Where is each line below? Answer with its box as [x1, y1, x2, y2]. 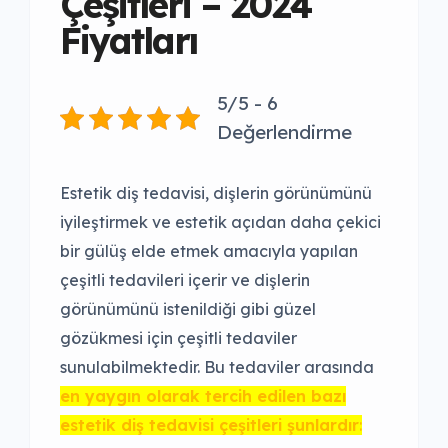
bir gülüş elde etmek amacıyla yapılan [60, 241, 358, 262]
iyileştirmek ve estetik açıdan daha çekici [60, 212, 381, 233]
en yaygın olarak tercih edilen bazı [60, 386, 346, 407]
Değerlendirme [217, 120, 352, 145]
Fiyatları [60, 18, 197, 64]
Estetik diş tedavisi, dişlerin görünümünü [60, 183, 372, 204]
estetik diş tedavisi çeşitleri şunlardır [60, 415, 359, 436]
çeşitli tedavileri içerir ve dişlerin [60, 270, 310, 291]
